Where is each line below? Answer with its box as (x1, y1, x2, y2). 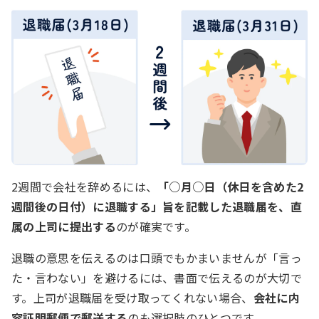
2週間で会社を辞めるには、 (11, 177, 158, 195)
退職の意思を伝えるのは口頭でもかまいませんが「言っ (11, 249, 303, 266)
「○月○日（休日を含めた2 (157, 177, 304, 195)
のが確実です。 (115, 217, 197, 235)
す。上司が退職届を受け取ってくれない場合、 (11, 288, 253, 306)
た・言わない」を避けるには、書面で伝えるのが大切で (11, 268, 303, 286)
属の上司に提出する (11, 217, 116, 235)
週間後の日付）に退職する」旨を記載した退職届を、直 (11, 197, 303, 215)
